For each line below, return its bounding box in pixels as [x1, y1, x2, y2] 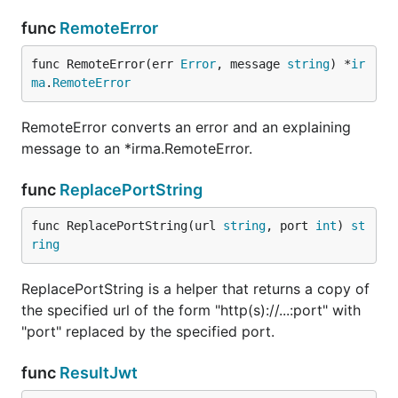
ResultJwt [60, 363, 138, 382]
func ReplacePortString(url [31, 219, 223, 233]
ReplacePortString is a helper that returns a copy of [21, 280, 370, 298]
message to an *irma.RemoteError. [21, 139, 252, 157]
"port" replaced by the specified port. [21, 322, 275, 340]
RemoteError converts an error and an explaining [21, 118, 351, 136]
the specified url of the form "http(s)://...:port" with [21, 301, 361, 319]
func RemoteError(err [31, 57, 180, 71]
